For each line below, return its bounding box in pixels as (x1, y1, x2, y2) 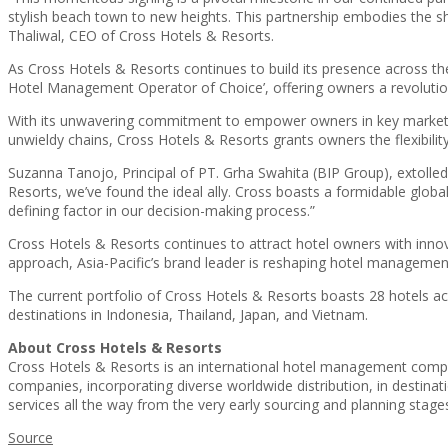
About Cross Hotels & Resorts (8, 338, 222, 357)
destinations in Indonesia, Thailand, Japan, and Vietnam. (8, 305, 368, 324)
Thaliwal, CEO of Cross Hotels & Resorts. (8, 26, 274, 45)
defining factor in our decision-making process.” (8, 201, 315, 220)
